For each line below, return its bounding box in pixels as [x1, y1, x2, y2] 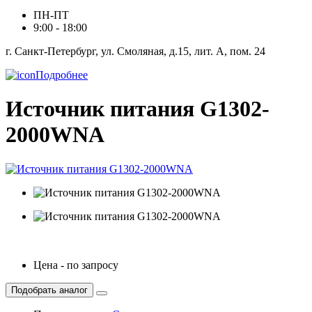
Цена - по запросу [33, 258, 118, 271]
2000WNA [6, 122, 104, 148]
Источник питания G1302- [6, 96, 270, 122]
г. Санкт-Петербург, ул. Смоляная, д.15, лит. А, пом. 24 [6, 45, 265, 57]
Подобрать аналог [11, 284, 88, 295]
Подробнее [36, 69, 88, 81]
